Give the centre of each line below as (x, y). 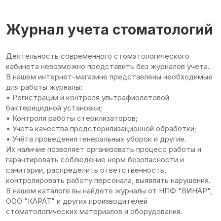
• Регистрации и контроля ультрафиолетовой (88, 98)
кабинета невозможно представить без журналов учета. (108, 67)
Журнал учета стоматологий (110, 30)
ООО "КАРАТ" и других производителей (77, 201)
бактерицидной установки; (54, 108)
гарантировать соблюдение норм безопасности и (95, 160)
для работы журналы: (44, 87)
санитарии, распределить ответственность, (86, 170)
